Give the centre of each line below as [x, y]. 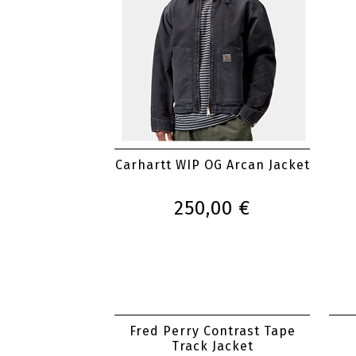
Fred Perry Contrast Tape [212, 331]
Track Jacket [212, 346]
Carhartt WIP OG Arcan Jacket [212, 165]
